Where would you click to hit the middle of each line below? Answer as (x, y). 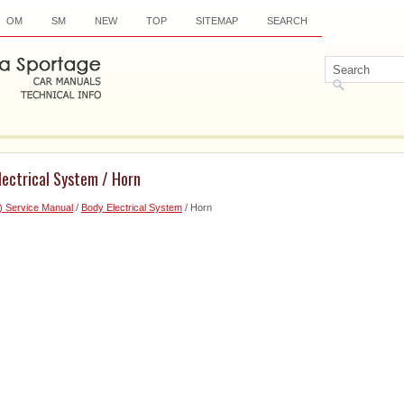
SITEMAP (217, 21)
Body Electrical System (132, 207)
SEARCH (287, 21)
